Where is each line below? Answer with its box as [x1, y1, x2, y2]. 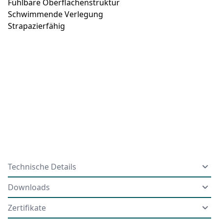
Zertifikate [8, 202, 46, 213]
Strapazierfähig [8, 20, 65, 31]
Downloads [8, 181, 50, 193]
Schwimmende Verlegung [8, 8, 103, 20]
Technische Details [8, 161, 76, 172]
